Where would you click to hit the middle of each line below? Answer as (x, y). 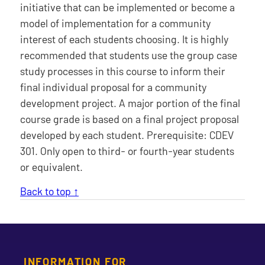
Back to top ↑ (49, 191)
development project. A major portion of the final (130, 103)
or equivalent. (51, 167)
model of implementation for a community (115, 23)
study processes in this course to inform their (122, 71)
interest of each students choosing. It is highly (124, 39)
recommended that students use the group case (128, 55)
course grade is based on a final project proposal (129, 119)
